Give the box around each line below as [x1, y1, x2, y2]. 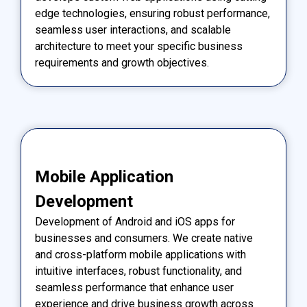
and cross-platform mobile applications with [35, 247, 246, 261]
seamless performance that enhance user [35, 280, 234, 294]
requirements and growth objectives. [35, 56, 209, 69]
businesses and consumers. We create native [35, 231, 253, 245]
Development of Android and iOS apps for [35, 214, 235, 228]
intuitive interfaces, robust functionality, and [35, 264, 242, 278]
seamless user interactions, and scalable [35, 23, 231, 36]
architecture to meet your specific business [35, 39, 243, 53]
